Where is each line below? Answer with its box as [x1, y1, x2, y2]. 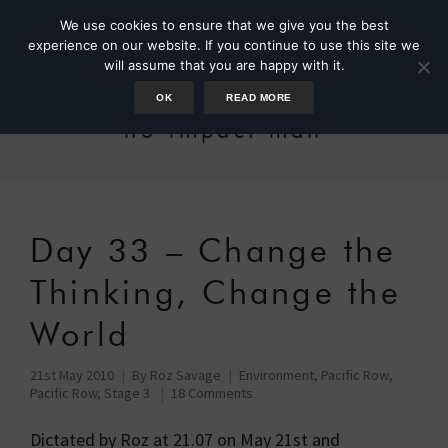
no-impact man [124, 116, 324, 143]
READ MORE [226, 92, 292, 103]
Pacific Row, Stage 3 [30, 384, 150, 402]
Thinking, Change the [30, 273, 401, 312]
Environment [239, 366, 314, 384]
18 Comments [171, 384, 253, 402]
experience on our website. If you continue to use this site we [28, 37, 420, 53]
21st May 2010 [30, 366, 114, 384]
